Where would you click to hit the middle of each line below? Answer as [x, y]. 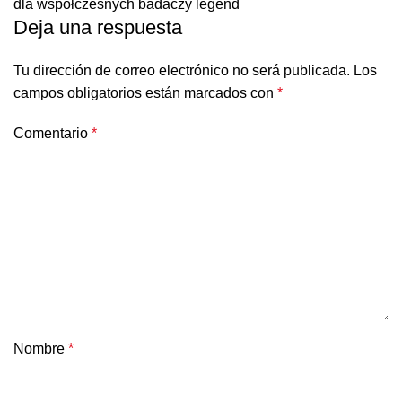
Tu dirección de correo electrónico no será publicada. [182, 70]
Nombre [41, 348]
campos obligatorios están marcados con [145, 92]
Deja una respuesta [98, 27]
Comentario [52, 133]
